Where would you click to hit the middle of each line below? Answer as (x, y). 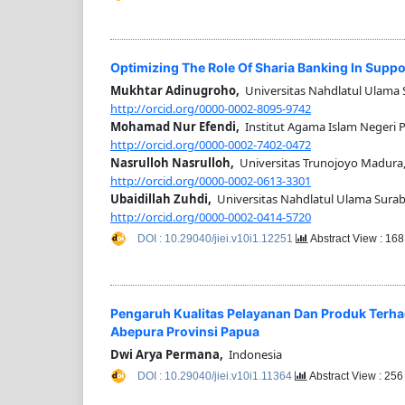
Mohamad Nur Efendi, (175, 127)
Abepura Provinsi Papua (185, 331)
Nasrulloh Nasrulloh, (172, 163)
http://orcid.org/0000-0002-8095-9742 (211, 109)
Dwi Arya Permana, (167, 354)
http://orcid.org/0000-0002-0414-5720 (211, 217)
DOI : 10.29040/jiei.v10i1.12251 (217, 239)
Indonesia (253, 354)
